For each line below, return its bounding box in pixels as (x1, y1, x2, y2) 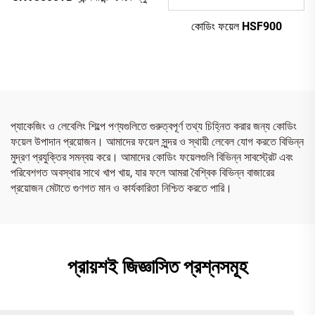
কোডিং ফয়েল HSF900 (191, 19, 282, 33)
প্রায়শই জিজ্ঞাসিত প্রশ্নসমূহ (67, 255, 247, 278)
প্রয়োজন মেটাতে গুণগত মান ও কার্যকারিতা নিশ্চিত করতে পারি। (11, 181, 232, 195)
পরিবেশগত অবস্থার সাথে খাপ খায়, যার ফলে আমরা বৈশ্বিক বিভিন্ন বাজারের (11, 165, 274, 179)
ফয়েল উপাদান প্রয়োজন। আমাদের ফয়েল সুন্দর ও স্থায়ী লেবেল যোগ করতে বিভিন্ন (11, 134, 304, 148)
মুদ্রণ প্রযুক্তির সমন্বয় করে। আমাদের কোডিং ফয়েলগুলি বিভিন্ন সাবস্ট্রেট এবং (11, 150, 293, 164)
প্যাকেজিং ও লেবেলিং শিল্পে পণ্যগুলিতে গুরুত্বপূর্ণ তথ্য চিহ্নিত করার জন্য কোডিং (11, 119, 297, 133)
